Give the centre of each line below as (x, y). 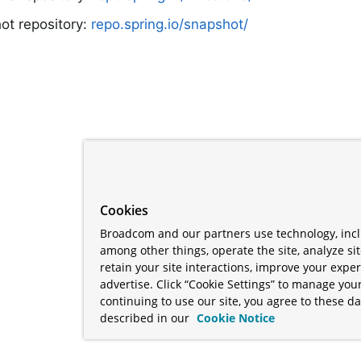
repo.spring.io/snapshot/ (170, 24)
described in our (145, 318)
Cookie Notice (234, 318)
